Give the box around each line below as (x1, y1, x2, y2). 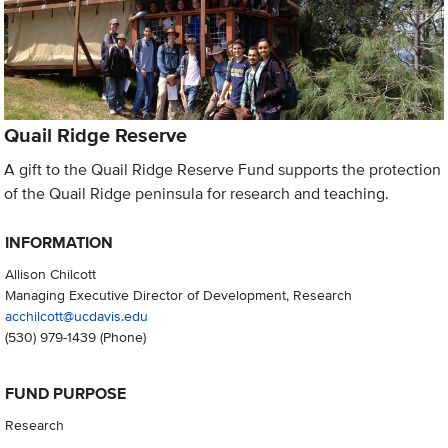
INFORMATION (4, 231, 113, 255)
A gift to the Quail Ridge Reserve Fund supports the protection (4, 157, 442, 181)
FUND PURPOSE (4, 382, 126, 406)
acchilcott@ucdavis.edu (4, 305, 148, 327)
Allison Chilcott (4, 263, 96, 285)
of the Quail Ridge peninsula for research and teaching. (4, 181, 390, 205)
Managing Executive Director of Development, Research (4, 284, 352, 306)
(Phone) (95, 326, 146, 348)
